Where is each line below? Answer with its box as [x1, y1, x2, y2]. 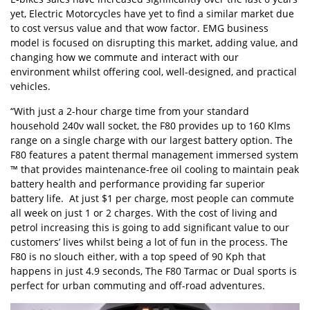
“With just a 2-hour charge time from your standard [10, 104, 249, 118]
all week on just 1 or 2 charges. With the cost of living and [10, 206, 277, 220]
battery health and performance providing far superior [10, 177, 265, 191]
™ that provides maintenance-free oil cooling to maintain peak [10, 163, 299, 176]
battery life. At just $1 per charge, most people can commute [10, 192, 294, 206]
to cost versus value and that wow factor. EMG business [10, 21, 268, 35]
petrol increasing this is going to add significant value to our [10, 221, 289, 235]
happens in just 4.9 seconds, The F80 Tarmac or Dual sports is [10, 264, 297, 278]
